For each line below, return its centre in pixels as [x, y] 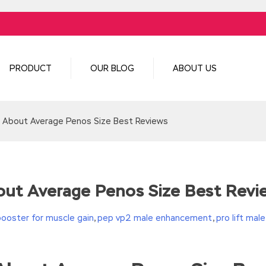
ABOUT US [194, 68]
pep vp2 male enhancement [155, 218]
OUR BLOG [112, 68]
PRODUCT [30, 68]
